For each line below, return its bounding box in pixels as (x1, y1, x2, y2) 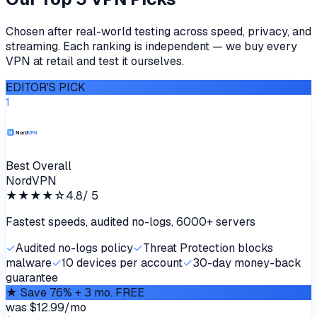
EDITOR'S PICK (6, 79, 86, 95)
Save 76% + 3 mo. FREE (21, 284, 144, 300)
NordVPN (6, 173, 57, 188)
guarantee (6, 270, 58, 285)
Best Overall (6, 158, 71, 173)
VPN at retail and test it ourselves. (6, 53, 184, 69)
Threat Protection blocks (143, 240, 273, 255)
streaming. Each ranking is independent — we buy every (6, 38, 297, 54)
